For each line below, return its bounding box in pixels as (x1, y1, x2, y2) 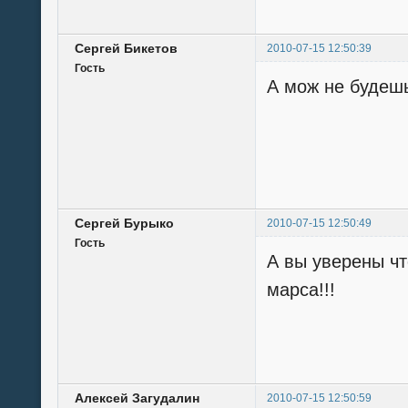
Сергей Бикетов (75, 41, 178, 56)
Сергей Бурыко (75, 216, 174, 231)
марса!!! (267, 280, 335, 301)
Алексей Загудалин (75, 391, 199, 406)
